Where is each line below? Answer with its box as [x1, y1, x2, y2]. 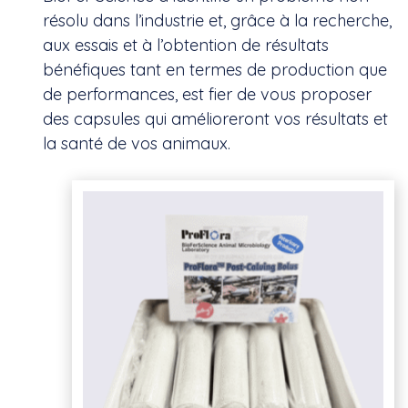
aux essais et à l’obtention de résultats [43, 34, 329, 56]
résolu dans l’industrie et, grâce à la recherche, [43, 9, 392, 31]
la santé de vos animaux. [43, 132, 230, 154]
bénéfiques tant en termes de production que [43, 58, 387, 80]
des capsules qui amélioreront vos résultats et [43, 107, 388, 129]
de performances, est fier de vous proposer [43, 83, 372, 105]
